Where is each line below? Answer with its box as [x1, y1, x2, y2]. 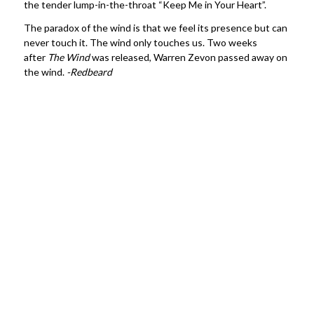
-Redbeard [66, 66, 112, 78]
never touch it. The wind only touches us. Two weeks [23, 36, 257, 49]
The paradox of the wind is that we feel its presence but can [23, 22, 287, 34]
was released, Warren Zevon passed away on [89, 51, 287, 64]
